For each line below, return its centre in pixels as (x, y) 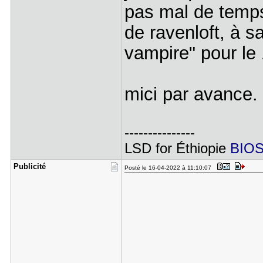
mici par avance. (191, 94)
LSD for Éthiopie (177, 149)
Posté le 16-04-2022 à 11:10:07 (169, 168)
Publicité (29, 166)
